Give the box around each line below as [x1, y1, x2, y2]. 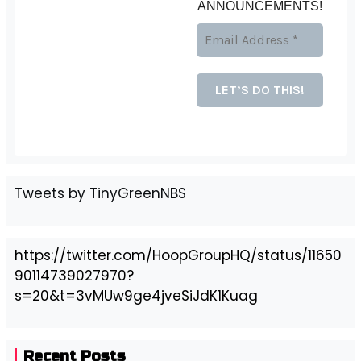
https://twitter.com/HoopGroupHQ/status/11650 [14, 246, 342, 266]
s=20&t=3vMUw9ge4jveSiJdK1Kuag [14, 286, 258, 306]
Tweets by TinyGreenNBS [14, 184, 186, 204]
